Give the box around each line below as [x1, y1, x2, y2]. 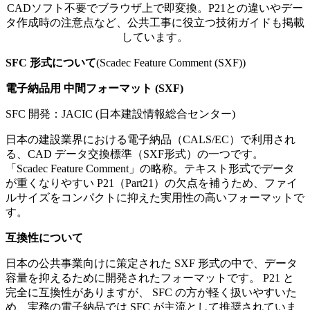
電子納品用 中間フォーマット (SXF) [6, 82, 183, 94]
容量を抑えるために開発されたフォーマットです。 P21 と [6, 271, 294, 284]
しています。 [122, 30, 188, 43]
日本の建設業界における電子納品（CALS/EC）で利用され [6, 133, 295, 145]
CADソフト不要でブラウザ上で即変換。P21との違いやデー [7, 1, 303, 14]
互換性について [6, 231, 83, 244]
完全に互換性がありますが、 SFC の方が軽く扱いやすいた [6, 286, 297, 298]
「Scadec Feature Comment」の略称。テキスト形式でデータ [6, 162, 295, 174]
